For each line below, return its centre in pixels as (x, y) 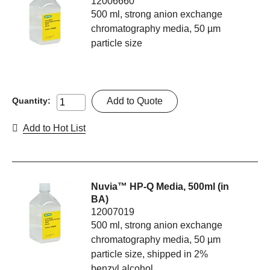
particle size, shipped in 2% (150, 254)
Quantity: (31, 101)
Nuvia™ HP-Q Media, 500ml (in (160, 187)
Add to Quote (135, 101)
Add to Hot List (54, 128)
